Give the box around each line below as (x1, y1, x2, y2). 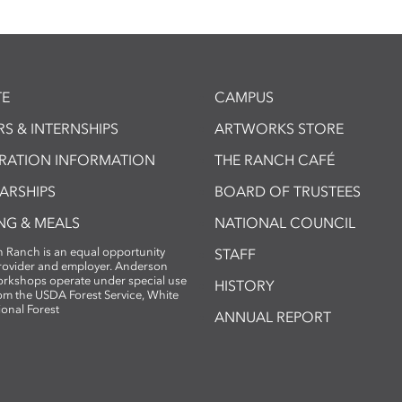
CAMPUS (214, 88, 274, 106)
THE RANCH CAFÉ (214, 151, 335, 169)
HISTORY (214, 276, 275, 294)
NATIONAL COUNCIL (214, 214, 355, 232)
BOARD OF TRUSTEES (214, 182, 361, 200)
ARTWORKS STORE (214, 119, 344, 137)
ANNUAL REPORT (214, 308, 331, 326)
